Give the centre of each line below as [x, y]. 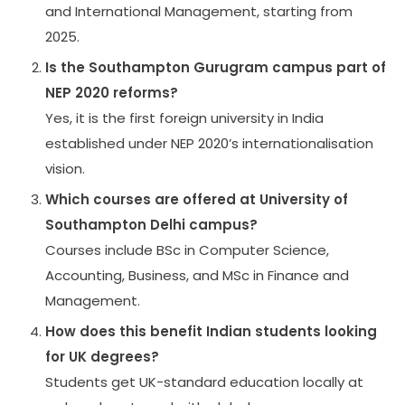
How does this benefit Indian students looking [211, 332]
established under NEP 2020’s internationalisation [209, 144]
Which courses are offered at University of [197, 200]
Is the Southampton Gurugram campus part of [216, 68]
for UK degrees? [102, 357]
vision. [65, 169]
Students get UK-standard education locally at [204, 382]
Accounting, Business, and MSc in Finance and [197, 276]
